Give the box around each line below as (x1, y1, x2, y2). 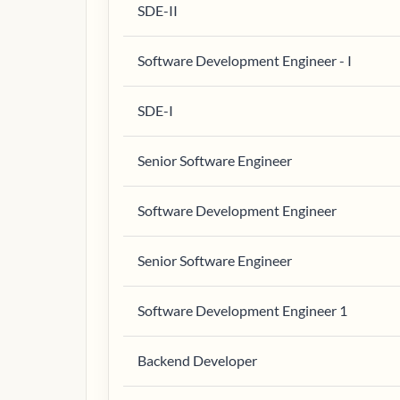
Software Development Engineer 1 (137, 302, 347, 319)
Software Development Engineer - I (137, 52, 352, 69)
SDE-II (137, 2, 178, 19)
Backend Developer (137, 352, 257, 369)
